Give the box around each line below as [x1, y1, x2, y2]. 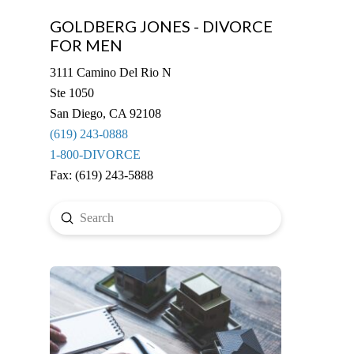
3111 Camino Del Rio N [49, 65, 171, 79]
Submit [66, 209, 102, 224]
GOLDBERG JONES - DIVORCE [49, 16, 273, 36]
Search [48, 220, 83, 234]
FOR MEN [49, 35, 122, 55]
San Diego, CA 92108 [49, 106, 161, 120]
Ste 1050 [49, 85, 94, 100]
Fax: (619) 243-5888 [49, 168, 153, 182]
